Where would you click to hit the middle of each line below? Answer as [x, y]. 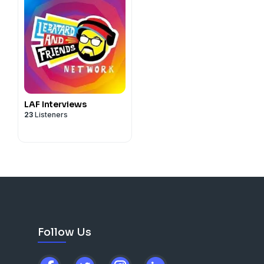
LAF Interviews [55, 104]
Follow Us [65, 232]
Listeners [50, 115]
